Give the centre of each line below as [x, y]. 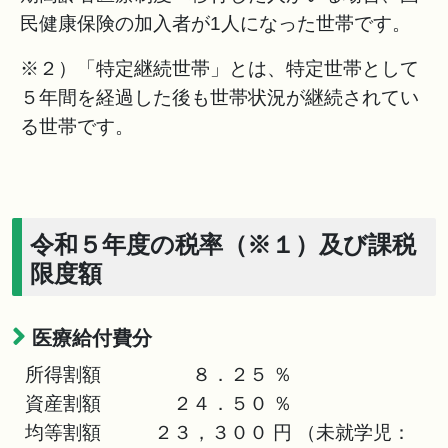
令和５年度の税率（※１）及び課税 [223, 245]
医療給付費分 [92, 338]
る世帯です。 [77, 126]
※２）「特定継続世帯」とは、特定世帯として [219, 68]
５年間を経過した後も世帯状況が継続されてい [219, 97]
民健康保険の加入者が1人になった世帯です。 [215, 23]
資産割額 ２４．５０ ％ [156, 403]
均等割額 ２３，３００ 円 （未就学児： [215, 432]
